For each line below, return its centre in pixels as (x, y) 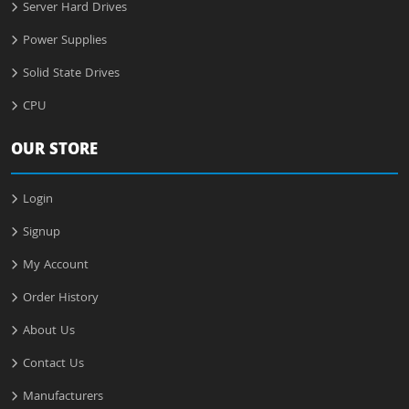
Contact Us (53, 365)
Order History (61, 299)
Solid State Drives (71, 74)
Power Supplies (65, 42)
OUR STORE (54, 152)
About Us (49, 332)
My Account (56, 266)
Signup (42, 233)
